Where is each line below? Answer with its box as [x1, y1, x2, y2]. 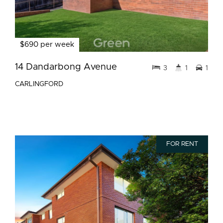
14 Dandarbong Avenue [15, 62, 117, 72]
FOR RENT [166, 141, 198, 147]
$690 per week [20, 41, 74, 48]
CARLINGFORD [15, 81, 63, 88]
